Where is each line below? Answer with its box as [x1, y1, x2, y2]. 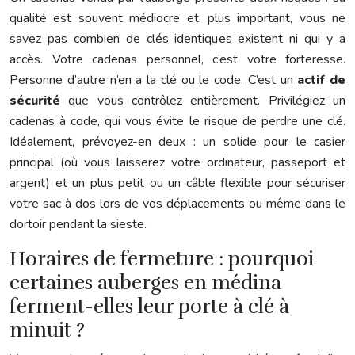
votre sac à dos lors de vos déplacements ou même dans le [10, 195, 345, 213]
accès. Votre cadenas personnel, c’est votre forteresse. [10, 51, 345, 69]
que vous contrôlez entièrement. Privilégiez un [60, 92, 345, 110]
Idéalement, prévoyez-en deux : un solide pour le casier [10, 133, 345, 151]
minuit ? [10, 318, 85, 343]
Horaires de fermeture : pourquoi [10, 246, 314, 272]
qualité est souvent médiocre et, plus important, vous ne [10, 10, 345, 28]
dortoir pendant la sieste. [10, 216, 147, 234]
